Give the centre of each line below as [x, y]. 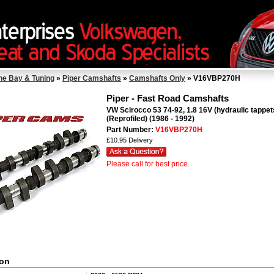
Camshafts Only [157, 78]
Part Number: [131, 130]
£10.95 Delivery [130, 140]
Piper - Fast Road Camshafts [168, 98]
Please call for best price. [148, 164]
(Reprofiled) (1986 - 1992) [150, 119]
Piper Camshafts [92, 78]
